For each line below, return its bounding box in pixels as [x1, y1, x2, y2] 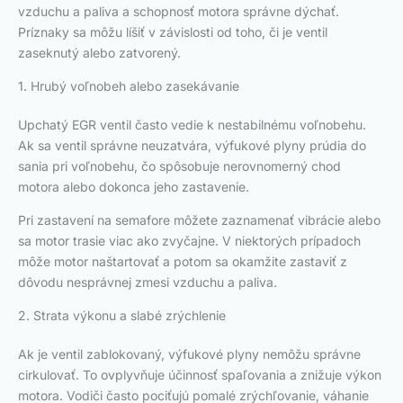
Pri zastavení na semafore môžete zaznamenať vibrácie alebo [18, 212, 381, 228]
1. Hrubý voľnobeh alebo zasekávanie [18, 78, 239, 94]
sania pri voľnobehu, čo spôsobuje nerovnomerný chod [18, 158, 341, 175]
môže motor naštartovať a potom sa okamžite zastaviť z [18, 254, 347, 270]
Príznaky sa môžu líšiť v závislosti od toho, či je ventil [18, 24, 327, 40]
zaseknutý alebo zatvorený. [18, 45, 181, 61]
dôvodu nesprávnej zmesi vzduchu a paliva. [18, 274, 277, 291]
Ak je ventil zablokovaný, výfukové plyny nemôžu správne [18, 346, 361, 363]
